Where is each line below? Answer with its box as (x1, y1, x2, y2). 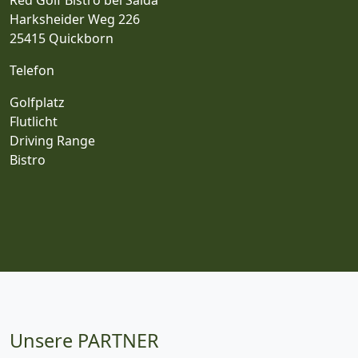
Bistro (10, 150, 46, 169)
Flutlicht (10, 112, 58, 130)
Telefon (10, 61, 54, 79)
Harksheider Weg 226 (10, 10, 143, 28)
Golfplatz (10, 93, 65, 111)
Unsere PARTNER (10, 327, 159, 353)
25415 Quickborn (10, 29, 113, 47)
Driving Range (10, 131, 95, 149)
